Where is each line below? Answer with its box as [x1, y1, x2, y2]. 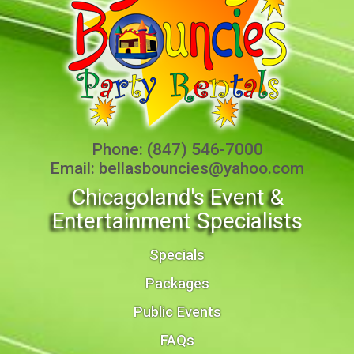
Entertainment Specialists [51, 207, 303, 234]
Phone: [91, 139, 147, 159]
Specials [149, 246, 205, 263]
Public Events [133, 303, 221, 320]
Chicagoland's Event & [70, 183, 284, 210]
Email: [50, 158, 99, 178]
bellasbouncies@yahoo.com [99, 158, 304, 178]
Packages [145, 274, 209, 292]
